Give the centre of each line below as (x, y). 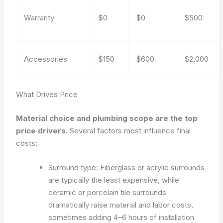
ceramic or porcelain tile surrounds (108, 192)
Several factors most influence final (129, 130)
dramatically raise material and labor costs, (121, 205)
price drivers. (42, 130)
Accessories (46, 59)
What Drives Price (47, 94)
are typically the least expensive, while (114, 180)
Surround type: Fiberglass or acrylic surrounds (127, 167)
